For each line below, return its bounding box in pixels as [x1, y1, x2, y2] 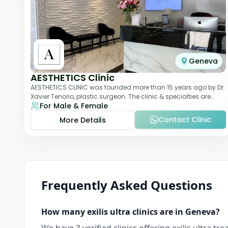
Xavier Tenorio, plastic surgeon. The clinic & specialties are [31, 92, 211, 101]
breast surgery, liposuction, [31, 101, 113, 110]
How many [41, 206, 87, 217]
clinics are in [130, 206, 185, 217]
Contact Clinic [158, 115, 211, 125]
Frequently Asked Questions [41, 177, 212, 193]
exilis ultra [87, 206, 130, 217]
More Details [60, 115, 106, 125]
